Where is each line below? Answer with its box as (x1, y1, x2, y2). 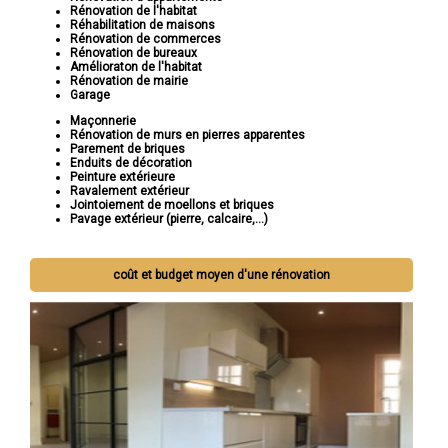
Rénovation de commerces (70, 32, 221, 47)
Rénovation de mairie (70, 74, 188, 89)
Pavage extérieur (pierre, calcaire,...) (70, 212, 268, 227)
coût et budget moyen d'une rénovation (113, 268, 331, 283)
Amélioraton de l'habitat (70, 60, 202, 75)
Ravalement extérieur (70, 184, 189, 199)
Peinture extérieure (70, 170, 175, 185)
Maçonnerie (70, 114, 136, 129)
